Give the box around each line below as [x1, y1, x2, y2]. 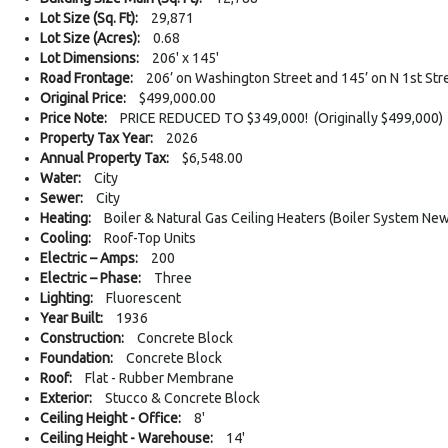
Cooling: [40, 230, 91, 247]
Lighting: [40, 290, 93, 307]
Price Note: [40, 110, 107, 127]
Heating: [40, 210, 91, 227]
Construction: [40, 330, 124, 347]
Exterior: [40, 390, 92, 407]
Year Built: [40, 310, 103, 327]
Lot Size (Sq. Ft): [40, 10, 138, 27]
